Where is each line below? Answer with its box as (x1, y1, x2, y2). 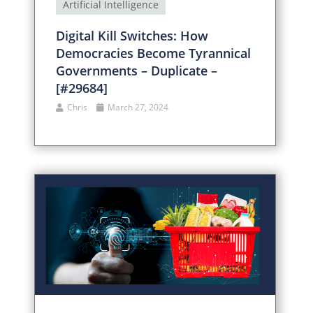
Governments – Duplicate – (56, 61, 218, 79)
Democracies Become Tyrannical (56, 44, 252, 61)
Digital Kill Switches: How (56, 27, 209, 44)
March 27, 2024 (105, 101, 169, 113)
